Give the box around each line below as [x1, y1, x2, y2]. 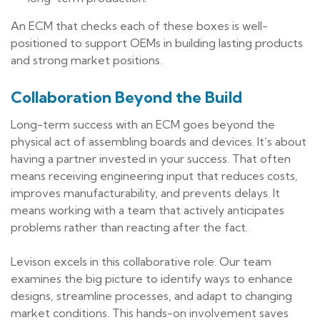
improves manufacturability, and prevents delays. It [11, 186, 280, 201]
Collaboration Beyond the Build [11, 87, 242, 108]
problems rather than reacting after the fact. [11, 220, 248, 235]
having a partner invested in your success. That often [11, 151, 291, 166]
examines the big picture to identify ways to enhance [11, 271, 293, 286]
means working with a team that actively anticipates [11, 203, 284, 218]
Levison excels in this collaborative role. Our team [11, 254, 271, 269]
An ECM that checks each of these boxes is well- [11, 19, 268, 34]
